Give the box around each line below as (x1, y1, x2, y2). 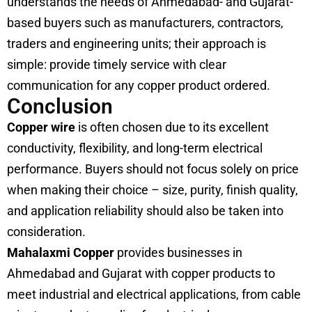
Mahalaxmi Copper (7, 244, 114, 260)
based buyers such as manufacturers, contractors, (7, 15, 283, 30)
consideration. (7, 224, 86, 239)
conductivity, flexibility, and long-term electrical (7, 140, 263, 155)
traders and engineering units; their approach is (7, 36, 266, 51)
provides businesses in (114, 244, 242, 260)
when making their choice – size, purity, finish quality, (7, 182, 298, 197)
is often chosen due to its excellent (75, 119, 269, 134)
